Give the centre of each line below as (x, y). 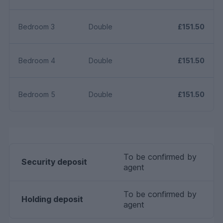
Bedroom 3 (37, 26)
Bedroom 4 (37, 60)
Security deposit (54, 162)
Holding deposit (52, 199)
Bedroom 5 (37, 94)
